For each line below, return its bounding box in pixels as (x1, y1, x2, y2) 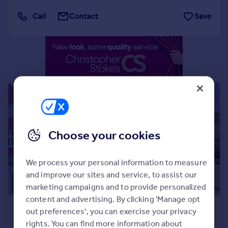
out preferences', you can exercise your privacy (25, 206, 196, 216)
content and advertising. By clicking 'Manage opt (25, 194, 200, 204)
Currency (12, 44, 46, 53)
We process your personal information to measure (25, 157, 207, 167)
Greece (12, 32, 39, 41)
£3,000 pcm (16, 201, 79, 215)
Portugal (12, 7, 42, 17)
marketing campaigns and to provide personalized (25, 182, 206, 192)
